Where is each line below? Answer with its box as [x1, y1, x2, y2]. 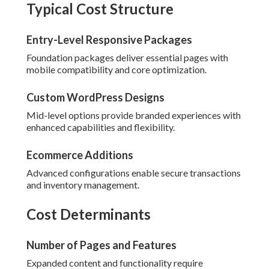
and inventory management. [26, 179, 139, 191]
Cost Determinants [26, 205, 151, 223]
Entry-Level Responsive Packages [26, 33, 192, 47]
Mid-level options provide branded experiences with [26, 109, 241, 121]
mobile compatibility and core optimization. [26, 64, 207, 76]
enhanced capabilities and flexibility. [26, 121, 175, 133]
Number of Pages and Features [26, 238, 177, 252]
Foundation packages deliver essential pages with [26, 52, 228, 64]
